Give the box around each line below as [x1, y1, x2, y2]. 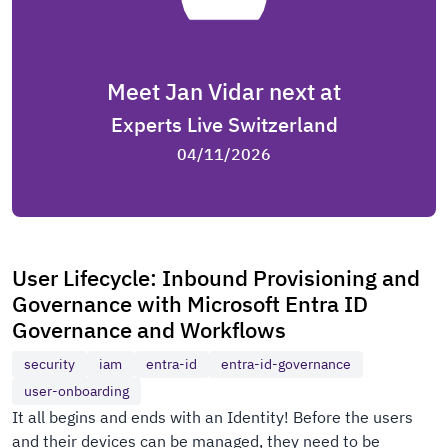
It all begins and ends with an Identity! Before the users [12, 407, 413, 427]
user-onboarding [24, 382, 129, 400]
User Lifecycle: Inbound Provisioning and [12, 264, 420, 292]
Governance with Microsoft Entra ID [12, 290, 368, 318]
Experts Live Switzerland [110, 111, 338, 138]
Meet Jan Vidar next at [107, 76, 341, 106]
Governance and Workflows [12, 316, 286, 344]
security [24, 355, 75, 373]
